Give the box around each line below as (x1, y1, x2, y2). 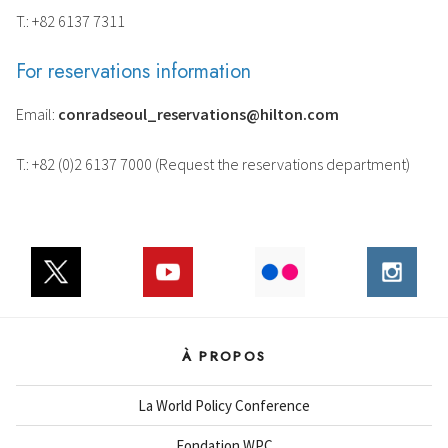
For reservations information (16, 56, 251, 86)
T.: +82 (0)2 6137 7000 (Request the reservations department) (16, 153, 410, 174)
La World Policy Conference (138, 395, 310, 415)
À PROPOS (181, 346, 267, 366)
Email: (16, 103, 58, 124)
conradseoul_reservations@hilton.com (58, 103, 339, 124)
